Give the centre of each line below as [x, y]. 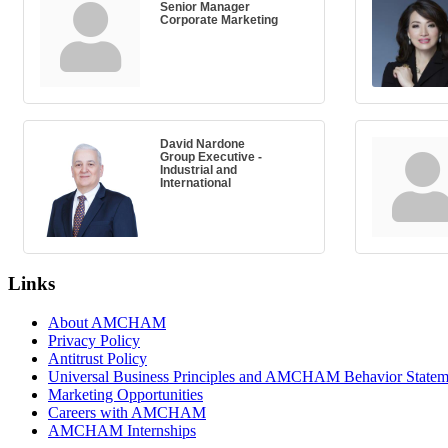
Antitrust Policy [97, 358]
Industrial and [198, 170]
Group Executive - [211, 157]
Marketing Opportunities [125, 394]
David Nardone [202, 144]
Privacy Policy [94, 340]
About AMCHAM [107, 322]
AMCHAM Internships [122, 430]
